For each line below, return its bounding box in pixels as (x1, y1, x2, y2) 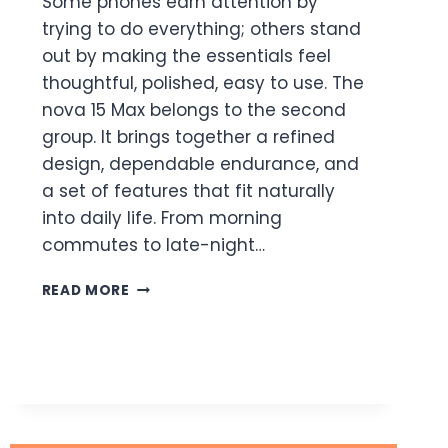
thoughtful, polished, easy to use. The (41, 70, 364, 95)
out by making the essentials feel (41, 43, 331, 68)
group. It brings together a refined (41, 124, 335, 149)
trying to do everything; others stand (41, 16, 361, 41)
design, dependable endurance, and (41, 151, 359, 176)
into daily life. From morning (41, 205, 282, 230)
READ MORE (41, 280, 130, 300)
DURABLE (128, 359, 197, 379)
